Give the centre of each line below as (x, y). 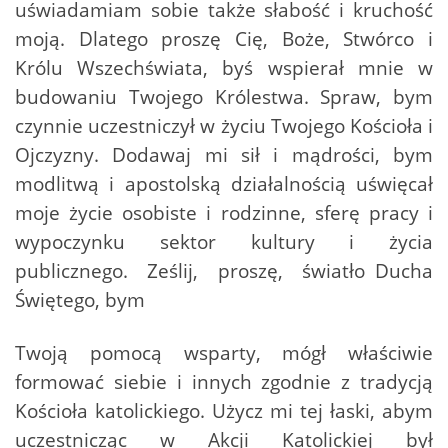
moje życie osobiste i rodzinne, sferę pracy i (224, 213)
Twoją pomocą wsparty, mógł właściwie (224, 353)
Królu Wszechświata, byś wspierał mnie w (224, 68)
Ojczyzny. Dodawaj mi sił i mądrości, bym (224, 155)
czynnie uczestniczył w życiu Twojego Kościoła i (224, 126)
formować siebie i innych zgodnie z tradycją (224, 382)
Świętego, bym (80, 300)
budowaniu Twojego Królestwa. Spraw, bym (224, 97)
